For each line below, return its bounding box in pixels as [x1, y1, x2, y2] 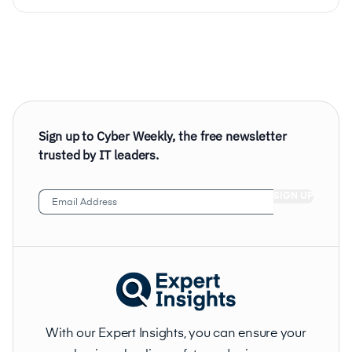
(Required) [87, 207, 142, 218]
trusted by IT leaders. [38, 147, 159, 163]
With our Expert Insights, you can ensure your [46, 328, 306, 340]
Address [38, 207, 81, 218]
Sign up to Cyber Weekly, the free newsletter [38, 128, 287, 144]
